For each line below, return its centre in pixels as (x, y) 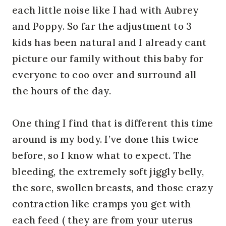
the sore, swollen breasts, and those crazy (112, 187)
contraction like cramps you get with (102, 204)
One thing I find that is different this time (113, 123)
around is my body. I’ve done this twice (106, 139)
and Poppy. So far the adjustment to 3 (102, 26)
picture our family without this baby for (108, 58)
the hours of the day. (62, 91)
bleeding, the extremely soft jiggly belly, (108, 171)
